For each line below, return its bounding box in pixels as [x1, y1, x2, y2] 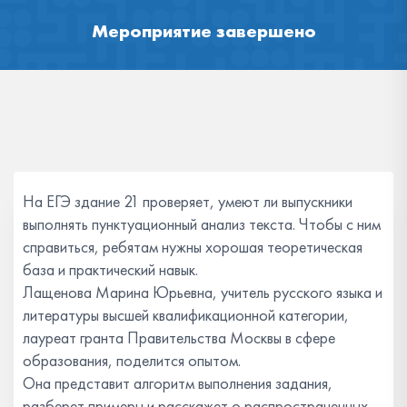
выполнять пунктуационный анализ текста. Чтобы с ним [23, 213, 381, 234]
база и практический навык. [23, 259, 198, 280]
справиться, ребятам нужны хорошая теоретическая [23, 236, 362, 257]
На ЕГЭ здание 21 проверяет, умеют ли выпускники [23, 191, 352, 212]
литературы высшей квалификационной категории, [23, 304, 349, 325]
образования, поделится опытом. [23, 350, 241, 371]
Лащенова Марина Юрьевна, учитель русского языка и [23, 282, 382, 303]
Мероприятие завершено [91, 19, 316, 43]
